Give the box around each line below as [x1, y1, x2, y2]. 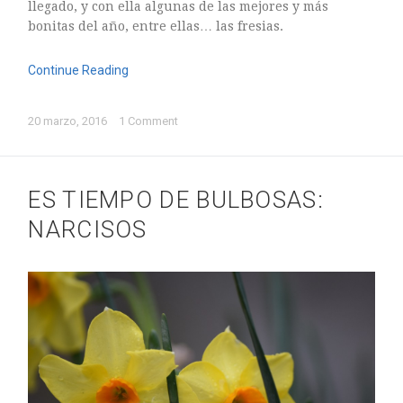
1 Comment [119, 113, 179, 128]
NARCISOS [28, 215, 148, 243]
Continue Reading [28, 62, 130, 77]
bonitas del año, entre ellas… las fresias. [28, 18, 284, 33]
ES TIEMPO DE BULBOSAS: [28, 185, 324, 213]
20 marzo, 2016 [28, 113, 111, 128]
